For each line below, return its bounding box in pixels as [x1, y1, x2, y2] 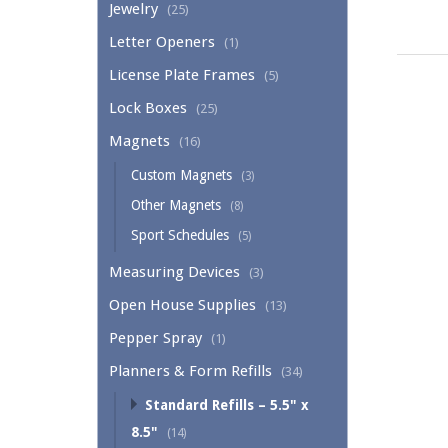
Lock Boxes [109, 99, 187, 118]
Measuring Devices [109, 263, 240, 282]
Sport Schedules [131, 227, 229, 244]
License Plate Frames [109, 66, 255, 85]
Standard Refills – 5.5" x [145, 397, 309, 414]
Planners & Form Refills [109, 362, 272, 381]
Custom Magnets [131, 167, 232, 184]
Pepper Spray [109, 329, 202, 348]
